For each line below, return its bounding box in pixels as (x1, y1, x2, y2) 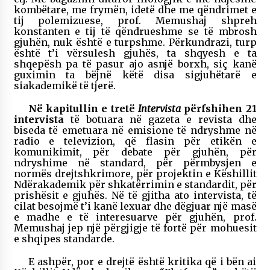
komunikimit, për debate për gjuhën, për (13, 145, 257, 158)
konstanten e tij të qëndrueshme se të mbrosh (13, 25, 257, 37)
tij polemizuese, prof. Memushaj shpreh (13, 14, 257, 27)
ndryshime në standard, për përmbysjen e (13, 156, 257, 169)
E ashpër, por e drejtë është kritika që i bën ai (28, 255, 257, 268)
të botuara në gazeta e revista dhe (63, 113, 257, 125)
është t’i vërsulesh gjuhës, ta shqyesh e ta (13, 46, 257, 59)
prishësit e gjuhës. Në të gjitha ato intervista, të (13, 189, 257, 201)
